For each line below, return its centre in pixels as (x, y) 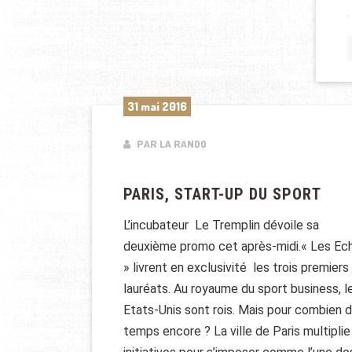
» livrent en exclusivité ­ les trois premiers (236, 268)
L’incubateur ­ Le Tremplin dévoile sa (221, 225)
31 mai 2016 (157, 107)
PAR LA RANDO (170, 144)
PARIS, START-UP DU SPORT (222, 194)
